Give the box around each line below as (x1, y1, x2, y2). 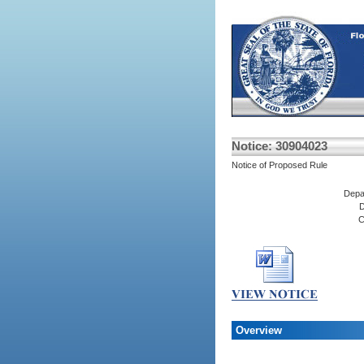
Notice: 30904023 (231, 139, 327, 153)
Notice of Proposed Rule (231, 160, 327, 170)
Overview (235, 324, 282, 336)
